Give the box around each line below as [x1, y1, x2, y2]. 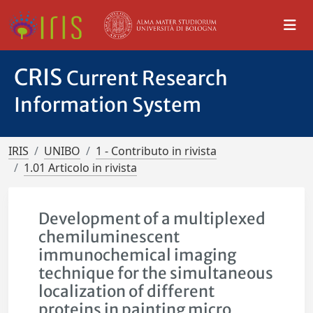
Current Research [66, 66, 228, 91]
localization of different [38, 282, 215, 301]
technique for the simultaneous [38, 263, 274, 283]
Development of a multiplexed [38, 209, 266, 228]
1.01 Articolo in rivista [24, 160, 137, 175]
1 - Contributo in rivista [96, 143, 217, 159]
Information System [14, 92, 201, 117]
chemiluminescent [38, 227, 180, 247]
